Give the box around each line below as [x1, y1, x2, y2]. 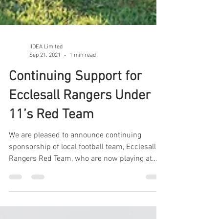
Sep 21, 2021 [29, 110, 61, 117]
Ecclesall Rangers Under [9, 146, 151, 163]
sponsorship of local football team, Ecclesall [9, 201, 156, 211]
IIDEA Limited [29, 102, 63, 109]
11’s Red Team [9, 165, 94, 182]
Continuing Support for [9, 127, 142, 144]
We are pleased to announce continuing [9, 189, 141, 199]
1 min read [69, 110, 96, 117]
